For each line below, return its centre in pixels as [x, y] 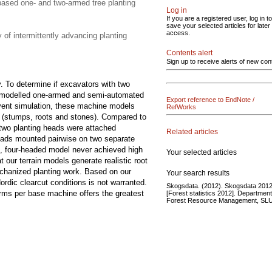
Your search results [198, 173]
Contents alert [189, 53]
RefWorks [181, 107]
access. [178, 33]
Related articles [192, 131]
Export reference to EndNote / [210, 100]
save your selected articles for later [218, 25]
